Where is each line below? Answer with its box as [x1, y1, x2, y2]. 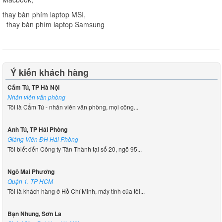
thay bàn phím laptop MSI [2, 9, 84, 19]
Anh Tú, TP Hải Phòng [7, 124, 67, 134]
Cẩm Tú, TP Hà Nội [7, 82, 59, 92]
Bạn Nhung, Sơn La [7, 209, 61, 218]
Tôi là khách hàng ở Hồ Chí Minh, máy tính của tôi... [7, 186, 145, 195]
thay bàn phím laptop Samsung [6, 19, 105, 29]
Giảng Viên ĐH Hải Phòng [7, 134, 78, 143]
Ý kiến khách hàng [10, 65, 89, 79]
